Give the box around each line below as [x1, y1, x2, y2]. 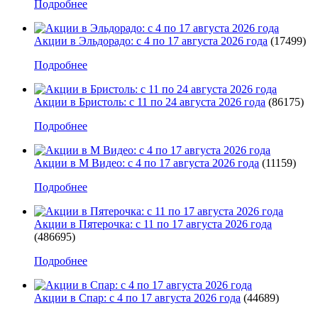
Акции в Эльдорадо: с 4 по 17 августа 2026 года [34, 34, 268, 47]
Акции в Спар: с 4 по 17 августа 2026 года [34, 291, 241, 304]
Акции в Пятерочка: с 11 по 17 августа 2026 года [34, 217, 272, 230]
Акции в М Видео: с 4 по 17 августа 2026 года [34, 156, 259, 169]
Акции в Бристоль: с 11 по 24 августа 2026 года [34, 95, 265, 108]
